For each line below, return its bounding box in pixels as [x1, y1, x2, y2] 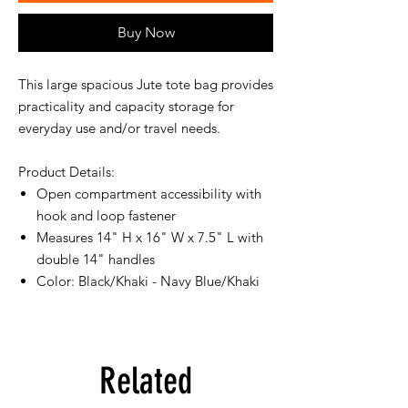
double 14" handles [36, 250, 155, 269]
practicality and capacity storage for [18, 97, 234, 116]
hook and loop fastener [36, 207, 176, 225]
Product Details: [18, 163, 115, 181]
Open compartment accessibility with [36, 185, 261, 203]
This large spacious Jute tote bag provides [18, 76, 273, 94]
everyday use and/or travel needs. [18, 119, 224, 138]
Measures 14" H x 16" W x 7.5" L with [36, 229, 263, 247]
